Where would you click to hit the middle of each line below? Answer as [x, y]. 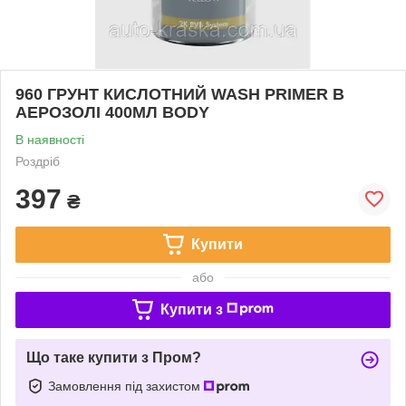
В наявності [50, 139]
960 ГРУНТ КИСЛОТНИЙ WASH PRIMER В [180, 94]
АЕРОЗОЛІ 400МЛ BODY [112, 112]
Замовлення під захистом [126, 386]
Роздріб [38, 161]
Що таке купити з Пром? [114, 357]
